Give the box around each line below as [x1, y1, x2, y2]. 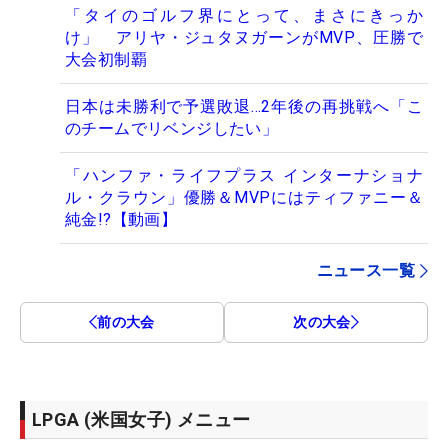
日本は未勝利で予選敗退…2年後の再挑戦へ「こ [65, 96, 423, 116]
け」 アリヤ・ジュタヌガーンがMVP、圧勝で [65, 27, 423, 47]
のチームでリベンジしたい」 [65, 118, 279, 138]
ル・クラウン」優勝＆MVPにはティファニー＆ [65, 187, 423, 207]
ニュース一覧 [316, 260, 415, 280]
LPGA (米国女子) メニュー [32, 408, 251, 430]
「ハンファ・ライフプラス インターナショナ [65, 165, 423, 185]
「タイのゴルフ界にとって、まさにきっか [65, 5, 423, 25]
